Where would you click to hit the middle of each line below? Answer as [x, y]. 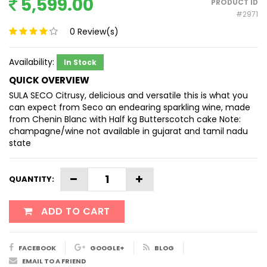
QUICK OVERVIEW [49, 80]
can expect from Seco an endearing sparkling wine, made [130, 107]
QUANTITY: [32, 179]
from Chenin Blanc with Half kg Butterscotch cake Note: [125, 119]
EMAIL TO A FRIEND [54, 261]
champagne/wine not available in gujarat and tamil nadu [128, 131]
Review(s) [97, 32]
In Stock [80, 62]
